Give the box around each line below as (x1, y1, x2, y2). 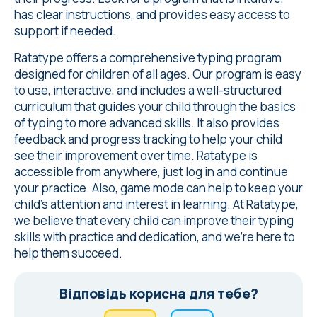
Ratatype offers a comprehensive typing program (14, 50, 282, 66)
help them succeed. (14, 245, 122, 261)
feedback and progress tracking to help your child (14, 131, 282, 147)
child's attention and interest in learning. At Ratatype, (14, 196, 299, 212)
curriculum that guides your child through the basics (14, 98, 296, 115)
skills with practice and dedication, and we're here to (14, 229, 295, 245)
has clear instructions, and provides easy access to (14, 6, 290, 23)
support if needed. (14, 23, 116, 39)
